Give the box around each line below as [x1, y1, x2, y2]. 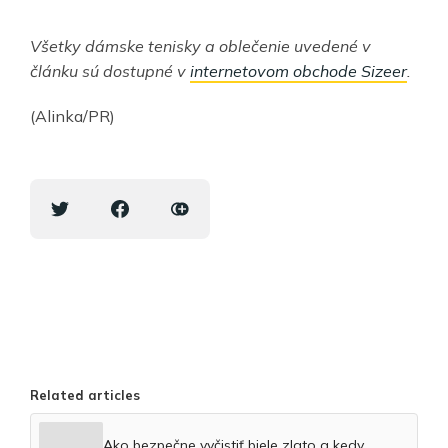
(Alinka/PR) [30, 106, 115, 127]
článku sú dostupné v [30, 61, 190, 82]
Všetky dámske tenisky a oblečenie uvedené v [30, 36, 371, 57]
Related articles [30, 387, 140, 404]
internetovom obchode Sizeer [190, 61, 407, 82]
